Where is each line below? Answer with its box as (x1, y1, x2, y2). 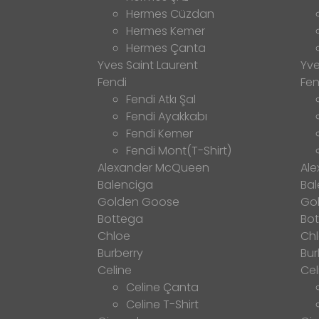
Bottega (98, 210, 143, 227)
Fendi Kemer (126, 125, 193, 142)
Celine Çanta (126, 278, 199, 296)
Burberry (98, 244, 143, 261)
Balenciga (98, 176, 153, 193)
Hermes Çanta (126, 39, 206, 56)
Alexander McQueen (98, 159, 209, 176)
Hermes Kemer (126, 22, 205, 39)
